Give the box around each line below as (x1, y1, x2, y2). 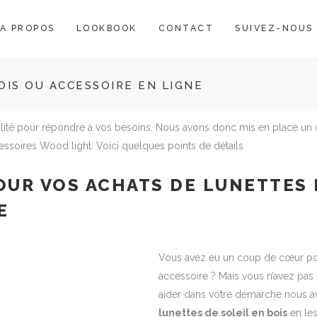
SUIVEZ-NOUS (235, 23, 313, 33)
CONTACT (158, 23, 214, 33)
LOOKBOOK (76, 23, 137, 33)
